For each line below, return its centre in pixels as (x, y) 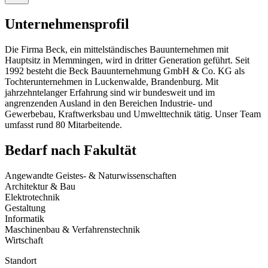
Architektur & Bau (40, 187)
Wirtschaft (24, 240)
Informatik (25, 219)
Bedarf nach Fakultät (71, 150)
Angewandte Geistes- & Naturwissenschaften (91, 176)
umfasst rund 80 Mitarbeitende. (63, 125)
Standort (21, 261)
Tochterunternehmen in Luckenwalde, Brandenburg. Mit (112, 82)
